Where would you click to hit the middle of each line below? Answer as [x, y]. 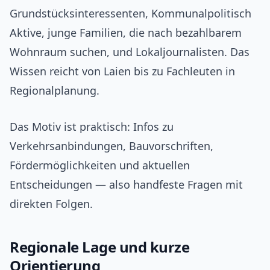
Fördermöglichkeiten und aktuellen [100, 165]
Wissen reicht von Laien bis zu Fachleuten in [122, 71]
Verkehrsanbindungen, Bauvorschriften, [111, 146]
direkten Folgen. [51, 204]
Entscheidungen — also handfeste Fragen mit [126, 185]
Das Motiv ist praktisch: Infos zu [92, 127]
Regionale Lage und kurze [100, 247]
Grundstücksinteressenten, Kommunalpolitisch [130, 14]
